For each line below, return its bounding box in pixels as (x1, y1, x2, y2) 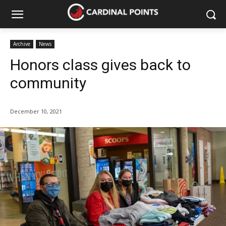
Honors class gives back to (10, 56, 191, 74)
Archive (13, 40, 30, 47)
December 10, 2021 (10, 107, 62, 116)
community (10, 74, 86, 92)
